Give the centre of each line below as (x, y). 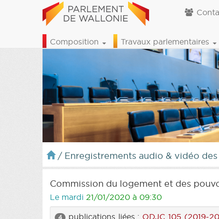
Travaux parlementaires (166, 42)
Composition (76, 42)
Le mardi (68, 197)
